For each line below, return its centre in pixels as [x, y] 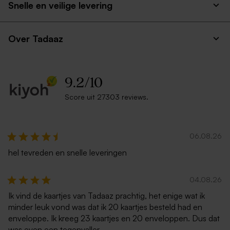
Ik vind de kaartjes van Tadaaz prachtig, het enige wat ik [107, 195]
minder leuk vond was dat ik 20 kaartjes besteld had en [105, 207]
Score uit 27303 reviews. [107, 97]
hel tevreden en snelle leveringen [68, 152]
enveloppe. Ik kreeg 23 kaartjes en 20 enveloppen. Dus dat [114, 218]
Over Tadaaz [36, 39]
